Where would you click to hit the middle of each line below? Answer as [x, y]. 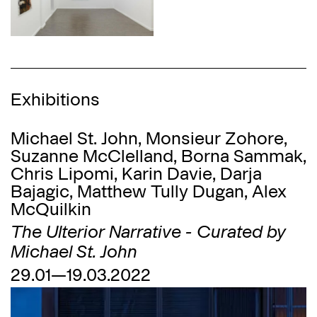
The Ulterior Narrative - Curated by [148, 231]
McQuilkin [51, 208]
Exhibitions [55, 99]
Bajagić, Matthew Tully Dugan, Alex [149, 191]
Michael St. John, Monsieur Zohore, [149, 138]
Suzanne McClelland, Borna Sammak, [158, 155]
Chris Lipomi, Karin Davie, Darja [136, 173]
